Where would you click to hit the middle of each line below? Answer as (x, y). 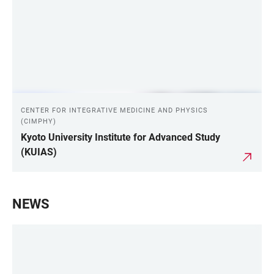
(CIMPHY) (39, 121)
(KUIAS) (39, 152)
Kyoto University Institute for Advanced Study (120, 137)
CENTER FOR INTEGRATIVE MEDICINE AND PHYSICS (114, 110)
